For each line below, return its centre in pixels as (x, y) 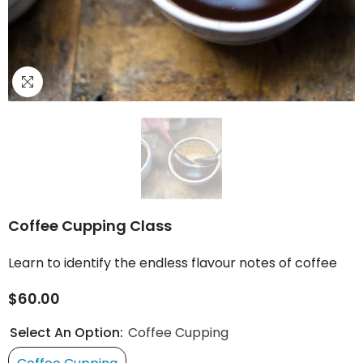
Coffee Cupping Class (90, 225)
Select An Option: (68, 333)
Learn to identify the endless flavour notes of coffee (173, 263)
